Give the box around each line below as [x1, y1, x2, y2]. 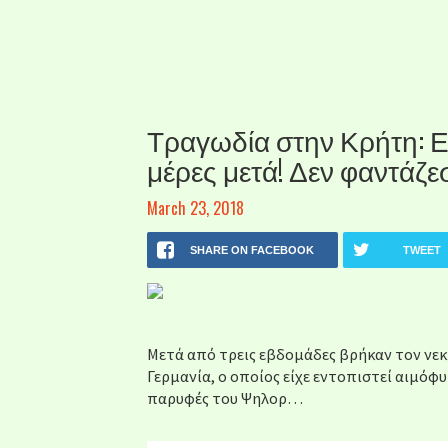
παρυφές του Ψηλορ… [147, 388, 303, 408]
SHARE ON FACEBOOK [190, 244, 315, 256]
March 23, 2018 [147, 196, 244, 220]
